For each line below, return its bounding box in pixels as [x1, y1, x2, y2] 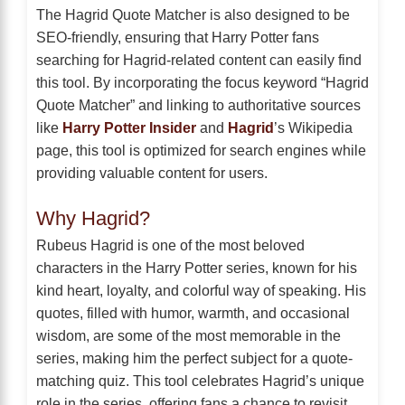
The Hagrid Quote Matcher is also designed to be [36, 5, 350, 23]
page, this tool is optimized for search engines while [36, 141, 366, 158]
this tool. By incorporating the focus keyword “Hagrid [36, 73, 369, 90]
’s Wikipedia [274, 118, 353, 136]
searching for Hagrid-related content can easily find [36, 51, 362, 68]
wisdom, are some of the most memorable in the [36, 326, 341, 344]
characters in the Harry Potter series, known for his [36, 259, 357, 276]
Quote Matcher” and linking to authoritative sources [36, 96, 361, 113]
